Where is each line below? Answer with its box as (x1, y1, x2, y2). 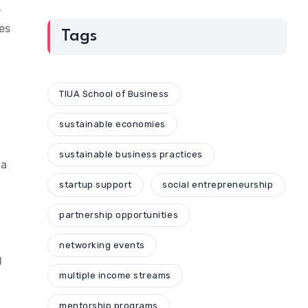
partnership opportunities (59, 210, 179, 221)
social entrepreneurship (162, 179, 274, 190)
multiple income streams (59, 270, 172, 281)
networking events (59, 240, 145, 251)
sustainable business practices (59, 149, 203, 160)
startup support (59, 179, 132, 190)
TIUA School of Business (59, 89, 170, 100)
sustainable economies (59, 119, 166, 130)
